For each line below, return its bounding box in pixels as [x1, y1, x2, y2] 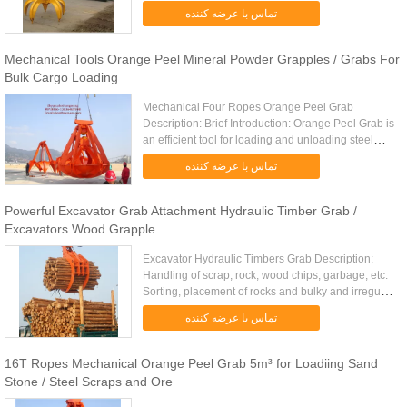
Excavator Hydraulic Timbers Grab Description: [143, 253, 374, 265]
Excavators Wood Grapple [5, 222, 155, 236]
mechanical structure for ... [143, 166, 273, 179]
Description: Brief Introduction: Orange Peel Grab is [143, 117, 395, 130]
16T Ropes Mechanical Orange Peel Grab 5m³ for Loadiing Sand [5, 356, 378, 371]
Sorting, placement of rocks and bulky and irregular [143, 285, 394, 298]
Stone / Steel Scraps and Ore [5, 374, 173, 389]
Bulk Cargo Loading [5, 70, 118, 84]
